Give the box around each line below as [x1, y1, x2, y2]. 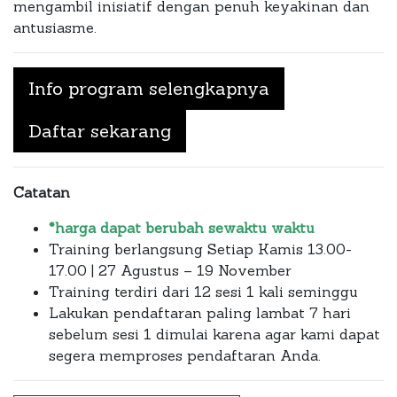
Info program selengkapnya [28, 76, 269, 99]
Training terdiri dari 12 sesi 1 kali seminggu [49, 282, 358, 300]
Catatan [13, 183, 70, 201]
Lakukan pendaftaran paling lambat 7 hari [49, 303, 351, 322]
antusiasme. [13, 18, 97, 36]
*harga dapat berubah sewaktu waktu [49, 218, 315, 237]
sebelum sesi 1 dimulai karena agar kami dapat [49, 324, 380, 343]
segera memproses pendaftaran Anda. [49, 346, 321, 364]
